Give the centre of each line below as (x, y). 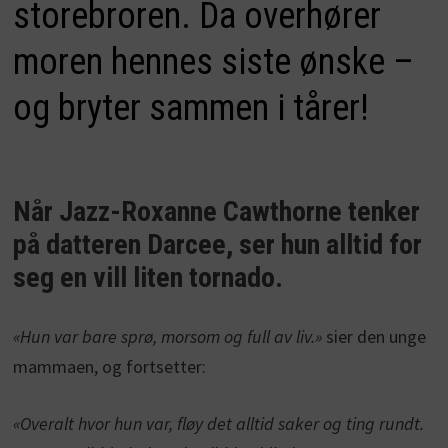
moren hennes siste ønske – (213, 62)
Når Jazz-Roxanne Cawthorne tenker (216, 212)
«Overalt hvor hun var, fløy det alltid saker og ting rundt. (218, 424)
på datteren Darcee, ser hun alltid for (217, 245)
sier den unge (373, 337)
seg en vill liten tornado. (147, 278)
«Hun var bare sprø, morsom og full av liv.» (167, 337)
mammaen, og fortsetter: (109, 367)
